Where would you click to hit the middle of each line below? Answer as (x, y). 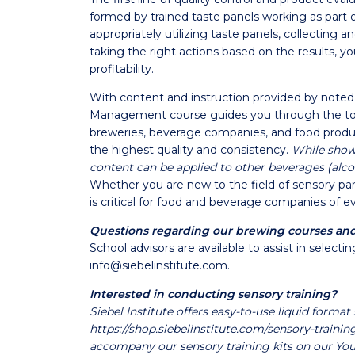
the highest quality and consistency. (190, 149)
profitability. (121, 69)
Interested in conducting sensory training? (213, 294)
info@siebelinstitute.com (158, 265)
